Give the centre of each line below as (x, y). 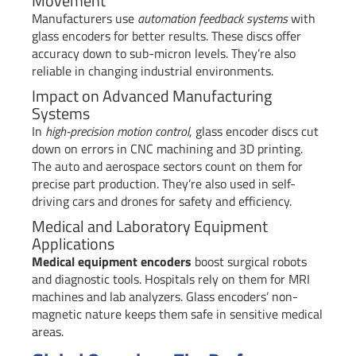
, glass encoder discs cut (254, 132)
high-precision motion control (117, 132)
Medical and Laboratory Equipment (150, 226)
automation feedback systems (213, 19)
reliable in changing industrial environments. (153, 71)
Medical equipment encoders (112, 262)
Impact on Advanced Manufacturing (152, 96)
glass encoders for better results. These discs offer (166, 36)
